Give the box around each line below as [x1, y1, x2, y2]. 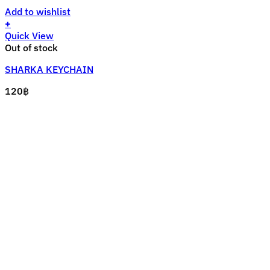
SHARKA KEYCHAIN [5, 63, 93, 76]
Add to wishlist [5, 5, 71, 18]
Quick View [5, 30, 54, 42]
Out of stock [5, 42, 58, 54]
